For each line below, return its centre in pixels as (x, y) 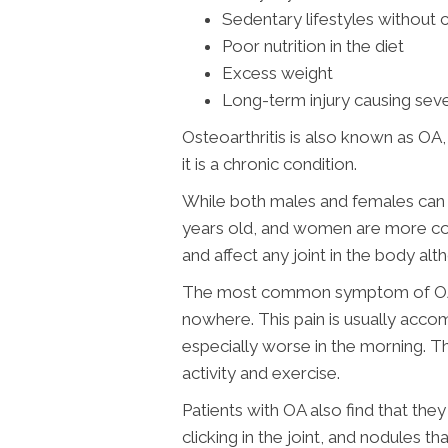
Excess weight (277, 72)
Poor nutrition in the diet (313, 45)
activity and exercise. (261, 372)
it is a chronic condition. (269, 163)
